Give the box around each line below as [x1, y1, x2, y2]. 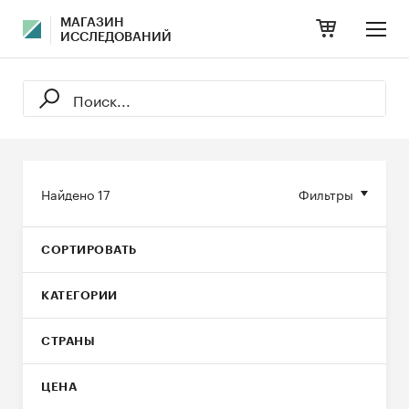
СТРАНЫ [41, 335, 95, 347]
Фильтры [299, 184, 353, 204]
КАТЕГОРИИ [41, 289, 118, 301]
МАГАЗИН [60, 16, 124, 29]
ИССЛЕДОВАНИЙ [60, 31, 172, 44]
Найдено [41, 184, 98, 204]
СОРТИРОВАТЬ [41, 244, 137, 256]
